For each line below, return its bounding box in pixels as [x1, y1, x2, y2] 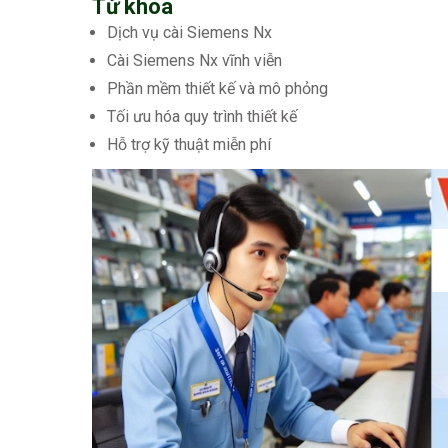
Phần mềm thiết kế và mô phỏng [107, 79, 328, 99]
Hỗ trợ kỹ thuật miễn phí [107, 135, 271, 155]
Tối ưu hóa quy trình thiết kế [107, 107, 297, 127]
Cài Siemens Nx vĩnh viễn [107, 51, 282, 71]
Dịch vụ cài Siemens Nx [107, 23, 272, 43]
